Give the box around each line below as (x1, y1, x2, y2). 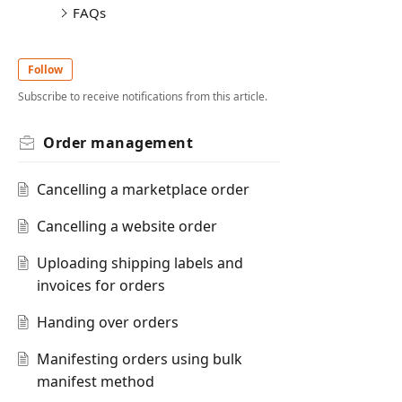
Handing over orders (36, 312, 179, 333)
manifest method (36, 371, 154, 392)
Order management (43, 133, 193, 153)
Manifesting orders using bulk (36, 349, 242, 370)
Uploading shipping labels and (36, 253, 243, 274)
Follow (28, 62, 63, 77)
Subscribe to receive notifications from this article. (18, 89, 267, 105)
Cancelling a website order (36, 216, 217, 237)
